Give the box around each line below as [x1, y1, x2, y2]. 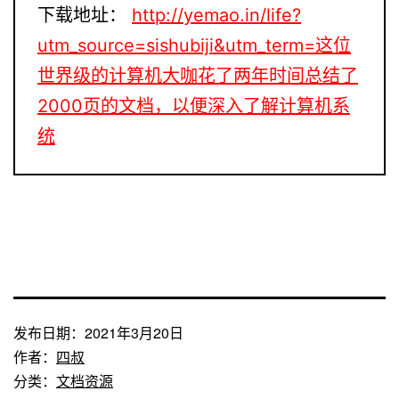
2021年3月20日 [85, 322, 183, 343]
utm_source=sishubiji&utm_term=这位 [37, 34, 351, 56]
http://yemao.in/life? [132, 4, 301, 26]
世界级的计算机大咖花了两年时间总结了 [37, 64, 358, 86]
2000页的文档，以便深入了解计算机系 [37, 94, 350, 117]
